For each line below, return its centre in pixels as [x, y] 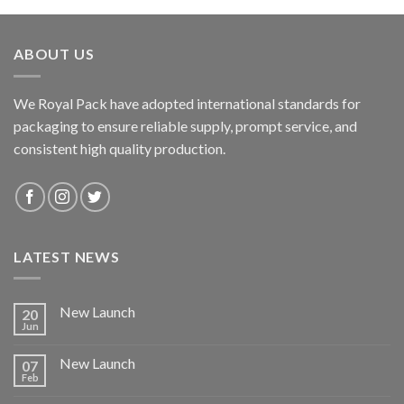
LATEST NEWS [67, 256]
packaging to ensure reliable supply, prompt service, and [185, 125]
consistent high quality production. [119, 148]
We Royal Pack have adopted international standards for [187, 103]
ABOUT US [54, 54]
